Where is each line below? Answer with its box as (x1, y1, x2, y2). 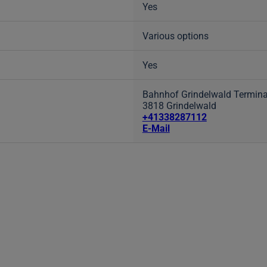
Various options (142, 30, 209, 42)
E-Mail (142, 122, 170, 134)
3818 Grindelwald (142, 100, 216, 111)
